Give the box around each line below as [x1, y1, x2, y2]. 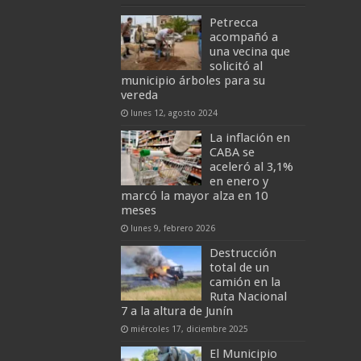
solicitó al [209, 58, 263, 73]
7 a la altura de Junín [120, 303, 233, 318]
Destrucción [209, 245, 276, 260]
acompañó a [209, 29, 278, 44]
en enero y [209, 173, 268, 189]
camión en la [209, 274, 280, 289]
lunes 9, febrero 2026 [130, 222, 215, 233]
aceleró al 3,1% [209, 159, 293, 174]
